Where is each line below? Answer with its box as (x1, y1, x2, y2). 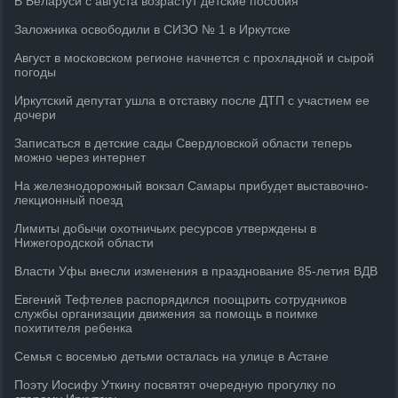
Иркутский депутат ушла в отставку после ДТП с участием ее (14, 93, 370, 107)
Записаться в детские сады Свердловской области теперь (14, 136, 353, 150)
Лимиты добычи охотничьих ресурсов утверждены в (14, 221, 317, 235)
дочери (14, 107, 57, 122)
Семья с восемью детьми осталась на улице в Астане (14, 349, 330, 363)
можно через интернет (14, 150, 147, 164)
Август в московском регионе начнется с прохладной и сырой (14, 51, 375, 65)
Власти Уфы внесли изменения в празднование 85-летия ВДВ (14, 264, 378, 278)
